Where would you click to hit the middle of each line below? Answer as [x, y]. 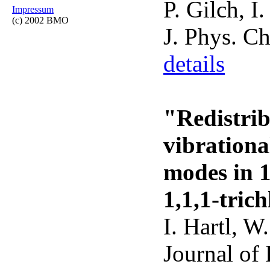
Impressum [33, 9]
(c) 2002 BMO [40, 20]
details [194, 64]
